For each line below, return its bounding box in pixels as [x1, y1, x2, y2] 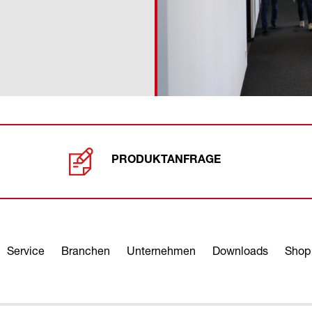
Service [6, 243, 45, 258]
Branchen [61, 243, 110, 258]
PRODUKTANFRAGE [111, 155, 221, 167]
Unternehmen [126, 243, 196, 258]
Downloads [212, 243, 268, 258]
